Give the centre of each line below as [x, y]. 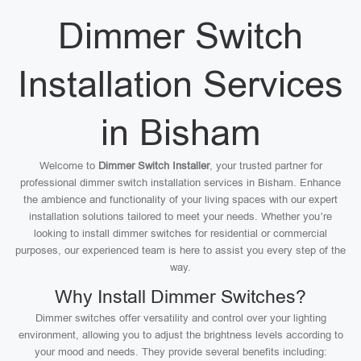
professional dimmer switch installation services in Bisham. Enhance [180, 183]
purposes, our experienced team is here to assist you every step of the [180, 250]
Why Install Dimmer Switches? [180, 297]
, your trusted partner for [266, 166]
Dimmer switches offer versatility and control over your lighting [180, 318]
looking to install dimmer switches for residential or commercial [180, 233]
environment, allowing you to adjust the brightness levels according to [180, 335]
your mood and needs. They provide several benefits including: [180, 352]
